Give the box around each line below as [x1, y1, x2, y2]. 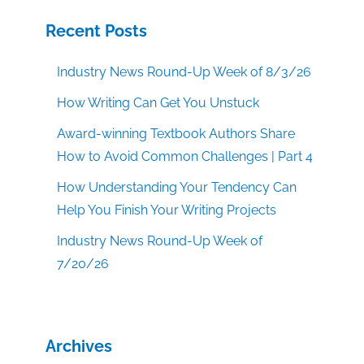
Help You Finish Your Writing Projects [57, 202, 277, 219]
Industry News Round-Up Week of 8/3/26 [57, 64, 312, 80]
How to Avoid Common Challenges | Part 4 [57, 149, 314, 165]
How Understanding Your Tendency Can [57, 180, 297, 196]
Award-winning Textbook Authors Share [57, 126, 296, 142]
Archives [45, 336, 112, 357]
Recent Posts [45, 21, 147, 41]
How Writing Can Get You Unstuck [57, 95, 260, 111]
